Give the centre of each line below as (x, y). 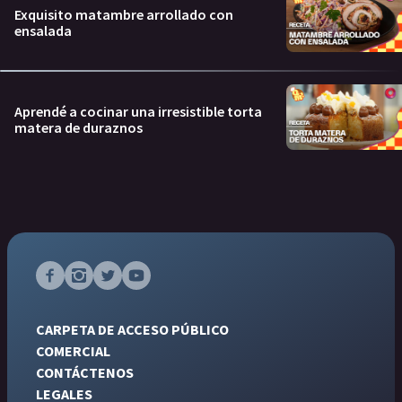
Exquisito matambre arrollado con (124, 14)
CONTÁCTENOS (85, 372)
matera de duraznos (79, 128)
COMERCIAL (73, 350)
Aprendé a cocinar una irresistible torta (138, 112)
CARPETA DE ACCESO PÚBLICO (132, 329)
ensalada (43, 30)
